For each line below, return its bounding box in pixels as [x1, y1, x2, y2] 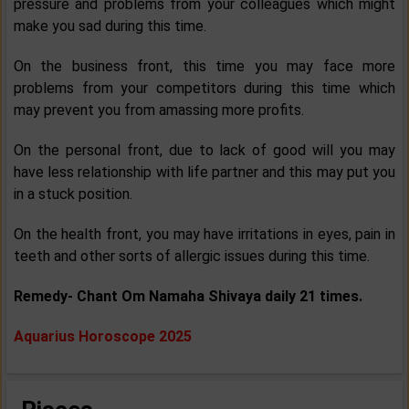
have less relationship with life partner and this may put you [14, 163, 395, 182]
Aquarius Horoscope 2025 [14, 328, 192, 346]
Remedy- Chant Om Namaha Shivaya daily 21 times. [14, 288, 362, 306]
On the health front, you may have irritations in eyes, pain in [14, 225, 395, 244]
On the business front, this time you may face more [14, 58, 395, 76]
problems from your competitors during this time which [14, 79, 395, 98]
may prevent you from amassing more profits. [14, 101, 304, 120]
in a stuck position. [14, 185, 132, 204]
